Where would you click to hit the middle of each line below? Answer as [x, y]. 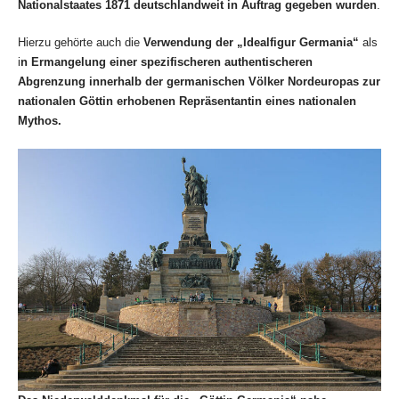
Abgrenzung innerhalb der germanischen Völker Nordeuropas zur [199, 82]
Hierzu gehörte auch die [81, 43]
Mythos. [40, 121]
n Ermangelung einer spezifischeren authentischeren [167, 62]
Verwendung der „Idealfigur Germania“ [251, 43]
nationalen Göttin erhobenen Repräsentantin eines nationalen [187, 102]
